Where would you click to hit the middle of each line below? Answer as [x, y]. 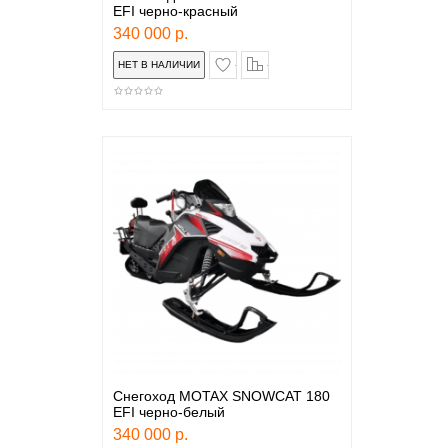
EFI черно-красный [175, 11]
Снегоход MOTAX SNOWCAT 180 [221, 396]
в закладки [268, 59]
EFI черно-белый [168, 412]
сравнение [299, 59]
